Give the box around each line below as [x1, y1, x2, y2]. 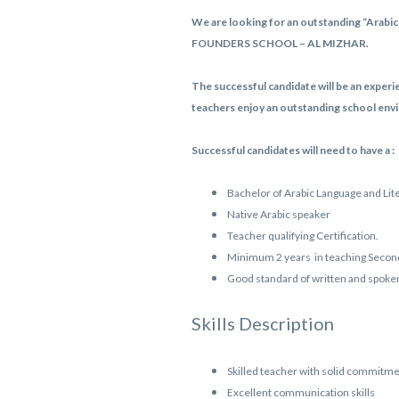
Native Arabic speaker [226, 208, 330, 221]
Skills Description [191, 313, 334, 334]
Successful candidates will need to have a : [191, 143, 395, 157]
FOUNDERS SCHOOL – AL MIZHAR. [191, 37, 370, 50]
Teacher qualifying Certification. [226, 229, 379, 242]
